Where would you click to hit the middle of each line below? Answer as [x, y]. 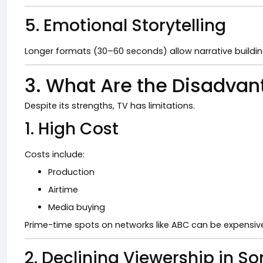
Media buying [77, 207]
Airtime [63, 190]
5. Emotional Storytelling [125, 26]
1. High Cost [72, 129]
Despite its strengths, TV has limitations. [110, 106]
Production [71, 172]
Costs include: [55, 154]
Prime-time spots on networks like [98, 225]
